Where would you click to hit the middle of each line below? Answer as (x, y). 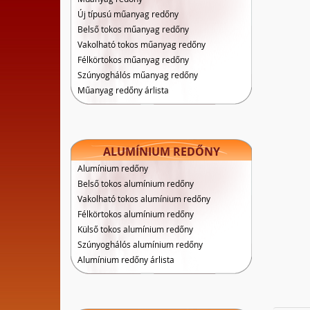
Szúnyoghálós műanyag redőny (138, 75)
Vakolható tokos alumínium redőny (144, 199)
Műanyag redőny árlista (123, 90)
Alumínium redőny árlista (126, 259)
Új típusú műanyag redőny (128, 14)
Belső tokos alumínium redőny (136, 183)
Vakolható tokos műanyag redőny (142, 44)
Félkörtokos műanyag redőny (133, 60)
